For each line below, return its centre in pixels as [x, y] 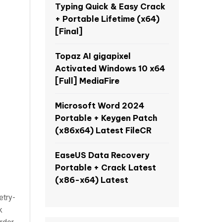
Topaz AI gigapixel [93, 56]
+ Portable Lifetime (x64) [107, 19]
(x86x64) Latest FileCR [103, 130]
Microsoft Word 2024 [100, 106]
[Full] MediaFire [87, 81]
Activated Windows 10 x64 [110, 68]
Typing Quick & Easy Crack [110, 6]
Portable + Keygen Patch [106, 118]
